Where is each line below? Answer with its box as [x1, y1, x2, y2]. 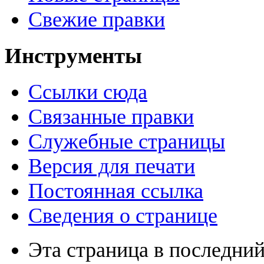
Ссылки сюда [28, 80, 147, 104]
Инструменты [5, 44, 142, 68]
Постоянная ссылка [28, 179, 203, 203]
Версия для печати [28, 154, 195, 178]
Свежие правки [28, 8, 165, 32]
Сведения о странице [28, 203, 217, 227]
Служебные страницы [28, 129, 225, 153]
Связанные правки [28, 104, 194, 128]
